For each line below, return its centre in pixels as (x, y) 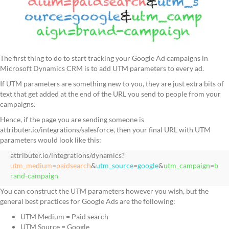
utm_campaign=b (191, 166)
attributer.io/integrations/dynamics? (67, 155)
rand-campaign (34, 176)
